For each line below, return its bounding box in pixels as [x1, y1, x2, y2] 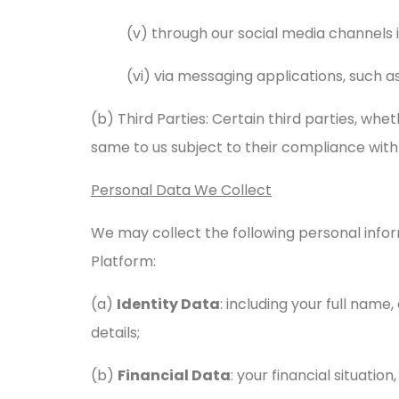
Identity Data [117, 294, 220, 314]
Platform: [91, 251, 156, 272]
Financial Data [118, 365, 231, 386]
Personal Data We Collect [91, 180, 272, 200]
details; [91, 322, 140, 343]
